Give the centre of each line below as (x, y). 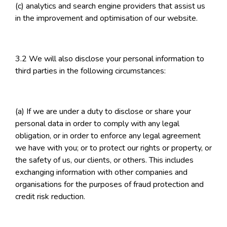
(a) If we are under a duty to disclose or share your (103, 112)
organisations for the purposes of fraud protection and (109, 185)
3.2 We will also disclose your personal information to (110, 59)
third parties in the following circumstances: (90, 71)
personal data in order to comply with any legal (97, 124)
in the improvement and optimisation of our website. (106, 18)
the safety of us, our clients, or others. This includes (104, 160)
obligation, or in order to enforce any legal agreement (108, 136)
